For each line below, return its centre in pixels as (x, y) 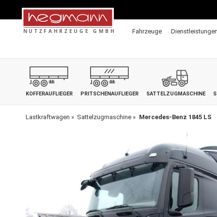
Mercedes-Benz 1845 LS (175, 117)
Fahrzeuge (147, 31)
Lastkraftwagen (47, 117)
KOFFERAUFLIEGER (49, 94)
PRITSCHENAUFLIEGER (109, 94)
